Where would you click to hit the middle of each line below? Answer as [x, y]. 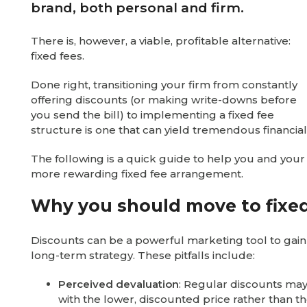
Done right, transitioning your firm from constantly [164, 85]
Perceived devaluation [119, 284]
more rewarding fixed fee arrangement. [137, 174]
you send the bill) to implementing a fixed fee [152, 115]
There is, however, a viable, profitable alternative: [161, 41]
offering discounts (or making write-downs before [164, 100]
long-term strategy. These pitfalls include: [143, 255]
